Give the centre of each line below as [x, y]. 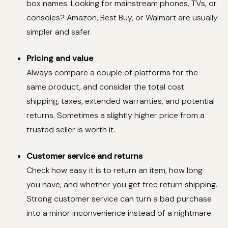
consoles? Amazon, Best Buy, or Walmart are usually [122, 18]
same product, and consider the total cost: [106, 87]
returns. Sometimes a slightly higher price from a [116, 116]
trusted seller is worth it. [71, 130]
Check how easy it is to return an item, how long [115, 170]
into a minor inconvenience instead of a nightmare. [120, 213]
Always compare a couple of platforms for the [112, 73]
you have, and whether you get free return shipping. [122, 185]
